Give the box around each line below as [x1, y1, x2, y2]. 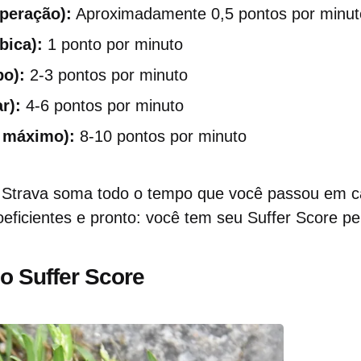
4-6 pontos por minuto [21, 97, 184, 114]
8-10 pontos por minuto [75, 127, 247, 145]
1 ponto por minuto [43, 35, 183, 53]
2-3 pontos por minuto [25, 66, 188, 84]
